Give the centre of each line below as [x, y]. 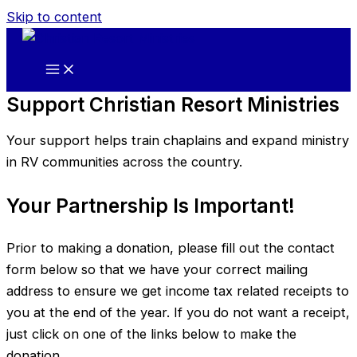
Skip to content [54, 17]
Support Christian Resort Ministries [173, 104]
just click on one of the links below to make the [151, 334]
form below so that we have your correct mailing [157, 270]
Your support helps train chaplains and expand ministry [178, 141]
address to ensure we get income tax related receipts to [178, 291]
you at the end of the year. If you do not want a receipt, [178, 313]
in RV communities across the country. [124, 162]
